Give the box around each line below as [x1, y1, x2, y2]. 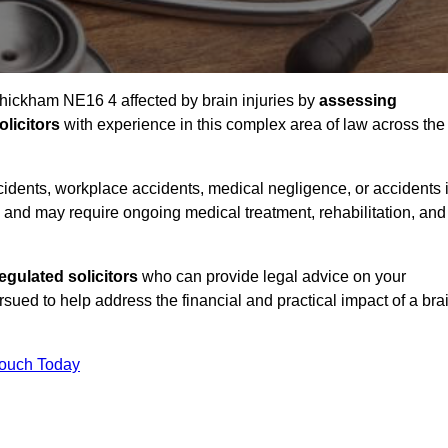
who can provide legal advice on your [138, 268, 406, 286]
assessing [319, 92, 397, 110]
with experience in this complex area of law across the [60, 116, 445, 134]
